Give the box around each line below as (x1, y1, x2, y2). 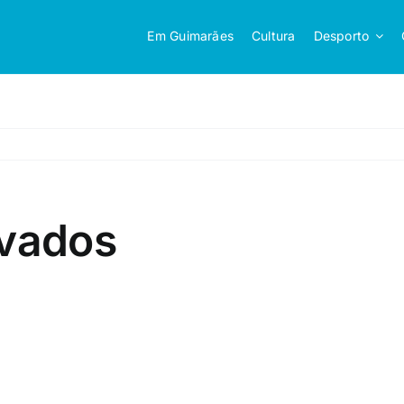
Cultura (252, 28, 296, 43)
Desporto (313, 28, 370, 43)
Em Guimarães (147, 28, 234, 43)
